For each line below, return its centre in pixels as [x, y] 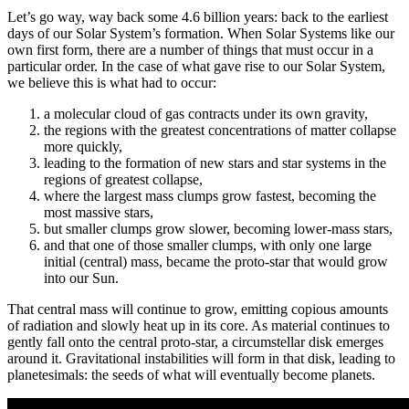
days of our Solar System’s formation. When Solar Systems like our [201, 34]
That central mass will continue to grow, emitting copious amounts [198, 309]
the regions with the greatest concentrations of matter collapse [220, 131]
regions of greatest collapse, [123, 180]
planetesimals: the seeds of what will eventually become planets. [191, 375]
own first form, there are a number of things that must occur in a [190, 50]
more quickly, [83, 147]
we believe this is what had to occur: [112, 83]
